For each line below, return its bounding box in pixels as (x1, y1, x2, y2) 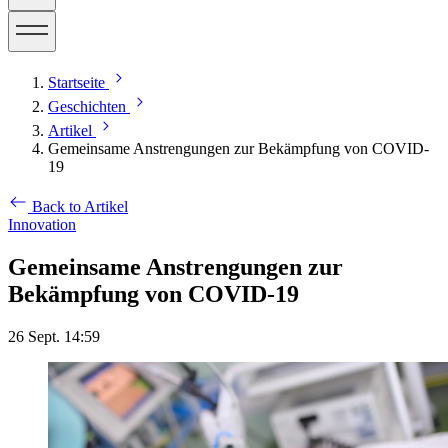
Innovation (8, 216, 76, 233)
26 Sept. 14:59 (8, 327, 100, 345)
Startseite (48, 74, 105, 91)
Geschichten (48, 98, 126, 115)
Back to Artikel (32, 198, 128, 215)
